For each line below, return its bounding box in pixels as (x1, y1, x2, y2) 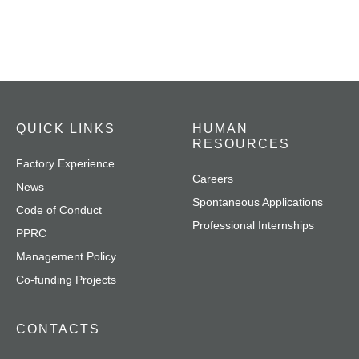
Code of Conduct (16, 204, 102, 216)
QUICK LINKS (16, 122, 115, 135)
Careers (192, 172, 233, 185)
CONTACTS (16, 322, 100, 336)
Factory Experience (16, 157, 115, 170)
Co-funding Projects (16, 273, 116, 286)
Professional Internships (192, 219, 314, 232)
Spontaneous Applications (192, 196, 323, 208)
